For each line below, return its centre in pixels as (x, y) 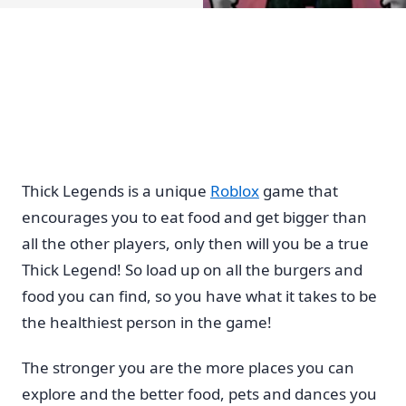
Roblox (235, 190)
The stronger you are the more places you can (188, 368)
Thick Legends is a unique (116, 190)
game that (299, 190)
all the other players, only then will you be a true (195, 243)
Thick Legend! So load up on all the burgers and (192, 269)
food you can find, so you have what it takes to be (199, 295)
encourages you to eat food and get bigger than (194, 217)
